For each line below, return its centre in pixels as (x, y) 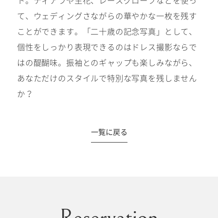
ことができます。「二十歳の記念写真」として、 (107, 31)
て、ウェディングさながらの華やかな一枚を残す (107, 15)
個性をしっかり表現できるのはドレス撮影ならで (107, 46)
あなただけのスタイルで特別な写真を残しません (107, 78)
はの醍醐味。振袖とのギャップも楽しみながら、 (107, 62)
